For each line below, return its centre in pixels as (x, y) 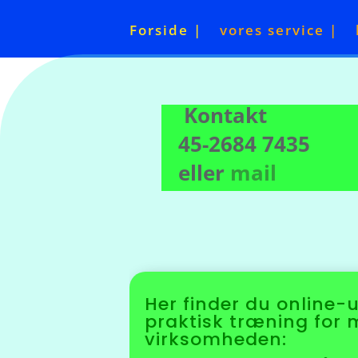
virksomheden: (216, 339)
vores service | (279, 30)
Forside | (166, 30)
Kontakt (222, 115)
